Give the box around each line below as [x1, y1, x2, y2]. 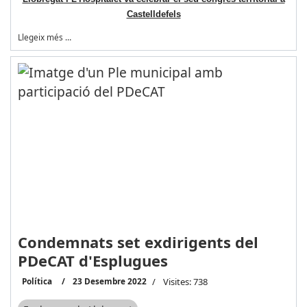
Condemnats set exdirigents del [17, 232, 258, 253]
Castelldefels [126, 9, 181, 20]
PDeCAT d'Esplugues [17, 250, 168, 271]
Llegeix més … [17, 32, 71, 43]
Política [21, 275, 52, 287]
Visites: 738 [162, 275, 208, 288]
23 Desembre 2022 [72, 275, 147, 287]
